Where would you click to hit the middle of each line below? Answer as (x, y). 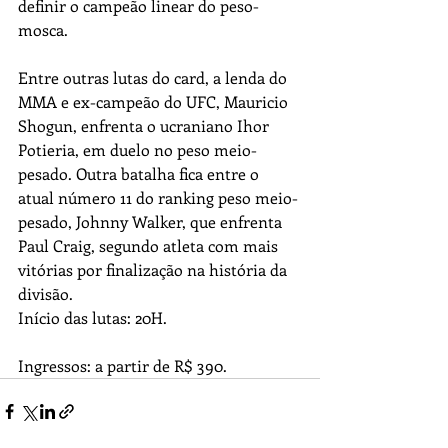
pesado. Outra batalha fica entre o (140, 173)
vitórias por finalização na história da (154, 269)
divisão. (45, 293)
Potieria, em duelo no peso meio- (137, 149)
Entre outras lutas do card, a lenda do (154, 77)
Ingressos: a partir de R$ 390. (122, 365)
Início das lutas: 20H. (94, 317)
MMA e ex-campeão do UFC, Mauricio (155, 101)
